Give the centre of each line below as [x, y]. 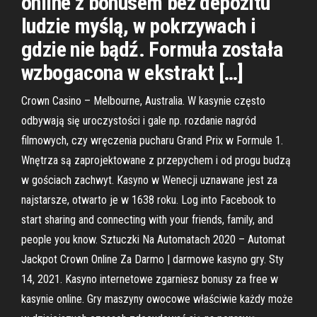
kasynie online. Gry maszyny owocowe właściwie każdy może [157, 299]
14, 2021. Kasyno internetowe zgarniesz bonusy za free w [150, 279]
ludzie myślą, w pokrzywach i [139, 26]
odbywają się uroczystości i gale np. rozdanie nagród [139, 121]
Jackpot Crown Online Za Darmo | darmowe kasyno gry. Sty [152, 259]
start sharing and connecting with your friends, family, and [147, 220]
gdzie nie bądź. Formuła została [152, 49]
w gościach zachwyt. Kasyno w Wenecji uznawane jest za [149, 180]
